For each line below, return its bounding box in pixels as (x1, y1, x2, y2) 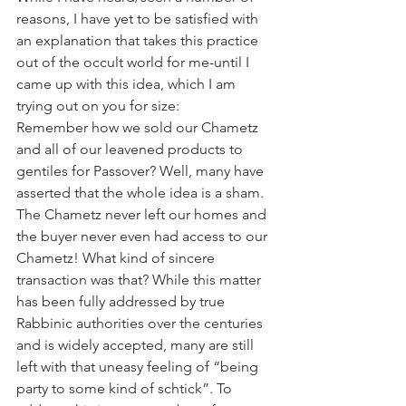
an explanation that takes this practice (16, 32, 262, 49)
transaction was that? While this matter (16, 271, 265, 288)
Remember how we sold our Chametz (16, 119, 262, 136)
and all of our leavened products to (16, 140, 246, 158)
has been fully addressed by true (16, 293, 228, 310)
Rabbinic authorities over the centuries (16, 314, 266, 332)
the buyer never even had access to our (16, 227, 271, 245)
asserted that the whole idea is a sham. (16, 184, 267, 201)
